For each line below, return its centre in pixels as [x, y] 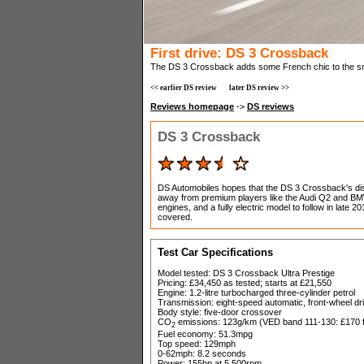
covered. [175, 217]
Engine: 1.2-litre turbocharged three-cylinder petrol [256, 292]
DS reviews [271, 106]
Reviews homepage [192, 106]
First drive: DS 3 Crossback [239, 52]
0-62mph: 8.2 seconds [202, 354]
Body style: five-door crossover [220, 312]
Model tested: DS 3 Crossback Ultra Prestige [246, 273]
